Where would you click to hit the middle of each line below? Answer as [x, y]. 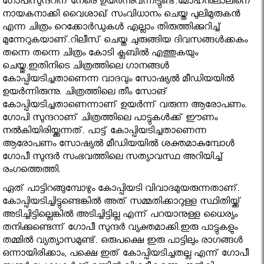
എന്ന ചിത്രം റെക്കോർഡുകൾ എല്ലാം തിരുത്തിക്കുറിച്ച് [112, 29]
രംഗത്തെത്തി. [32, 171]
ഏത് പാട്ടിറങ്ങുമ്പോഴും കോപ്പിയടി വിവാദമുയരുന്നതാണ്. [121, 190]
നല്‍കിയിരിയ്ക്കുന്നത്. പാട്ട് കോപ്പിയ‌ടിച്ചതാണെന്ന [105, 133]
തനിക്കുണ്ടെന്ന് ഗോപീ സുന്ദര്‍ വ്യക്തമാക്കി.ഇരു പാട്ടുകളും [120, 229]
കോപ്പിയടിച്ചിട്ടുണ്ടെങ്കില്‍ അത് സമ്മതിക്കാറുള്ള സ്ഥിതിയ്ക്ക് [122, 203]
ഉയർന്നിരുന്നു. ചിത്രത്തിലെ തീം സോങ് [85, 94]
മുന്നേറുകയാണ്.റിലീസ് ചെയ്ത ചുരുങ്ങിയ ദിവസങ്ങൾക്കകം [125, 42]
